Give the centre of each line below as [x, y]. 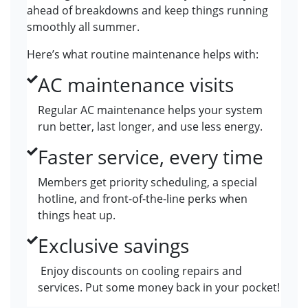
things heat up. [77, 216]
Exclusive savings [113, 246]
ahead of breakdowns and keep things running [147, 11]
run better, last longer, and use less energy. [150, 127]
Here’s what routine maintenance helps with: [143, 55]
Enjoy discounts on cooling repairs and [140, 271]
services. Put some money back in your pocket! [159, 288]
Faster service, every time [151, 157]
